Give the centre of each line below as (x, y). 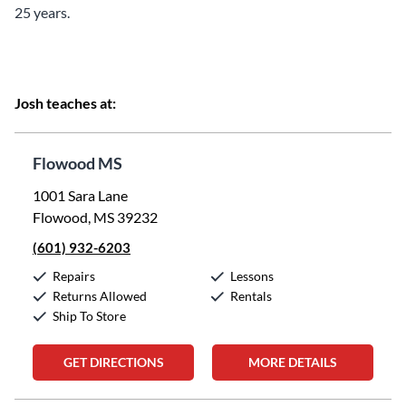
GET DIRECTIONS (113, 362)
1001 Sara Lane (80, 195)
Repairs (74, 276)
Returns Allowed (100, 296)
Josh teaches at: (65, 103)
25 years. (42, 12)
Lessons (252, 276)
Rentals (251, 296)
